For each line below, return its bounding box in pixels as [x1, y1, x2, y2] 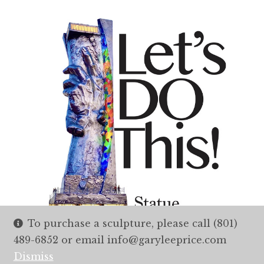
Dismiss [13, 250, 54, 262]
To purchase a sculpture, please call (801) [28, 217, 238, 229]
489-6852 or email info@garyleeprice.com [13, 234, 226, 246]
